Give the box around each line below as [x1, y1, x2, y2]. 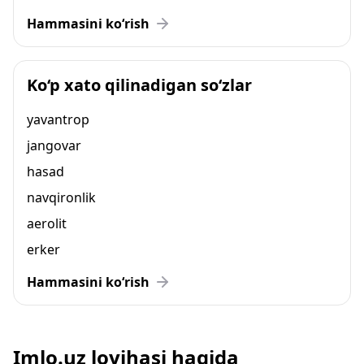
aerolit [27, 214, 67, 232]
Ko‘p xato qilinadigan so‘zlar [27, 74, 252, 96]
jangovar [27, 136, 81, 154]
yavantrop [27, 110, 89, 128]
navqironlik [27, 188, 96, 206]
